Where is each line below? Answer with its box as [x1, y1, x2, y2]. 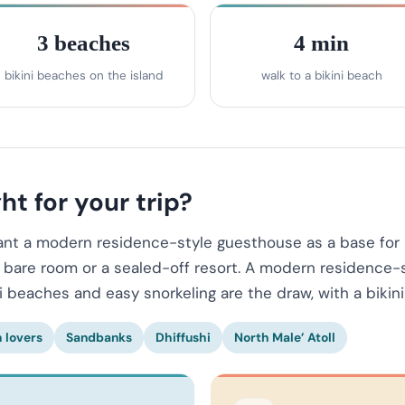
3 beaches [37, 31, 130, 55]
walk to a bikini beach [260, 68, 382, 83]
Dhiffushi [155, 328, 211, 345]
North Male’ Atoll [234, 328, 335, 345]
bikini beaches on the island [5, 68, 163, 83]
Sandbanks [66, 328, 132, 345]
